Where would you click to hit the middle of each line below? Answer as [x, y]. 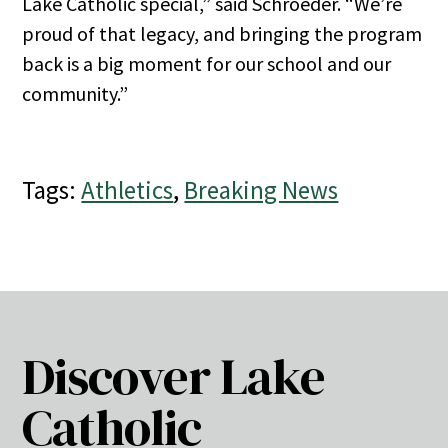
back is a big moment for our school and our [207, 64]
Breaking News [261, 190]
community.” [75, 94]
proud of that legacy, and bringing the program [222, 34]
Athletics [127, 190]
